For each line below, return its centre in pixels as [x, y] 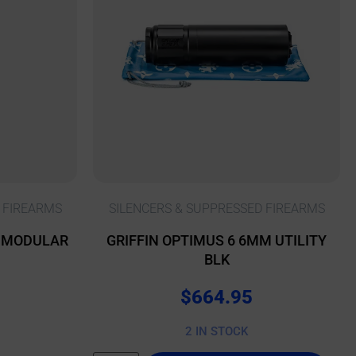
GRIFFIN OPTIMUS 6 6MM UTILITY [217, 240]
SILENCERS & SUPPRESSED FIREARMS [217, 209]
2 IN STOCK [217, 332]
